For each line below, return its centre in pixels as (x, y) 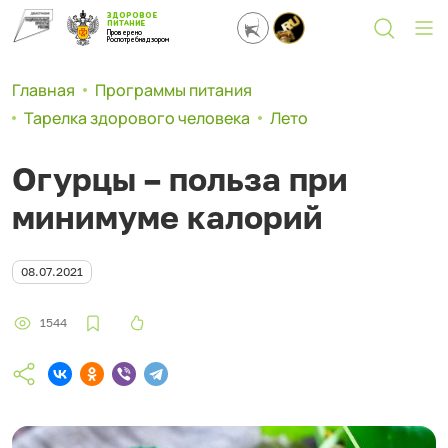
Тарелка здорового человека (137, 118)
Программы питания (173, 90)
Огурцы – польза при (180, 179)
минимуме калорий (167, 217)
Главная (43, 90)
